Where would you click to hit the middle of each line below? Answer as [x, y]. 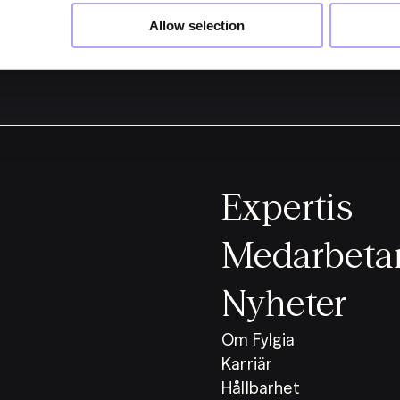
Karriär [247, 363]
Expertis [287, 206]
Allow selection [197, 26]
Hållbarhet [261, 387]
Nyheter [284, 303]
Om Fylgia [258, 339]
